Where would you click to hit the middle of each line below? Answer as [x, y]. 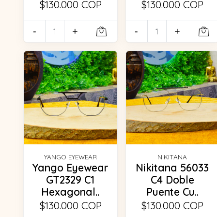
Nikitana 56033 [172, 167]
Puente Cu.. [172, 192]
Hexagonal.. [70, 192]
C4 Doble [172, 179]
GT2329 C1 [70, 179]
